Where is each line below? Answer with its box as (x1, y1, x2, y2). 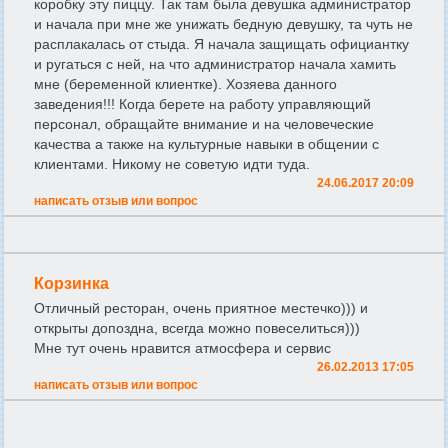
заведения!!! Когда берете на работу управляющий (34, 96, 371, 113)
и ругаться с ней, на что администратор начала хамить (34, 56, 396, 73)
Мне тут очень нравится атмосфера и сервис (34, 340, 331, 357)
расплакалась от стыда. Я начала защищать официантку (34, 36, 409, 53)
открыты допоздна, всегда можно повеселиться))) (34, 320, 360, 337)
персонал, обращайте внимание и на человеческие (34, 116, 374, 133)
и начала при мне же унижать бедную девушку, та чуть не (34, 16, 413, 33)
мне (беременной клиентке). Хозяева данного (34, 76, 337, 93)
